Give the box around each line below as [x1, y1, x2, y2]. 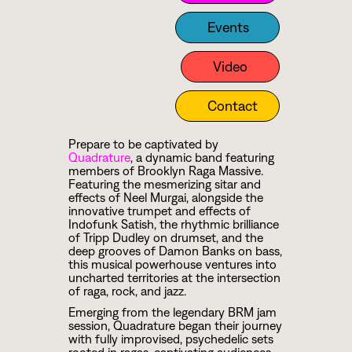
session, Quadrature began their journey [68, 318, 282, 332]
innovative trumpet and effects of [68, 203, 251, 218]
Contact [207, 97, 258, 114]
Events [207, 19, 249, 35]
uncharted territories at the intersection [68, 270, 280, 284]
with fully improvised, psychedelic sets [68, 332, 273, 346]
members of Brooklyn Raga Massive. [68, 163, 263, 178]
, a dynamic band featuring [130, 150, 274, 164]
